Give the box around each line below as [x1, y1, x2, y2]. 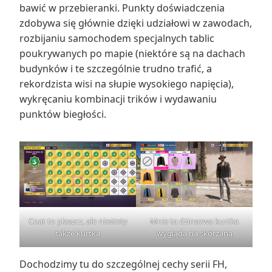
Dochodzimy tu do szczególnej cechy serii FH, [19, 257, 227, 271]
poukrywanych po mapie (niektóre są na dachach [19, 46, 245, 60]
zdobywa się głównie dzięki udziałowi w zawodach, [19, 16, 252, 30]
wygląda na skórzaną [156, 227, 233, 239]
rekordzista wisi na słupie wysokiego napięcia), [19, 76, 234, 90]
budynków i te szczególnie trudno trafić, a [19, 61, 212, 75]
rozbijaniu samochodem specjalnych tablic [19, 31, 214, 45]
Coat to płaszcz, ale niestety [28, 215, 127, 226]
